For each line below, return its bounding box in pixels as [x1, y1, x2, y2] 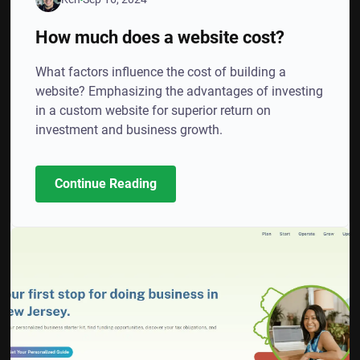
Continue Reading [55, 176, 157, 191]
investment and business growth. [35, 122, 223, 137]
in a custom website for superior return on [35, 103, 272, 118]
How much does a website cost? [35, 27, 285, 47]
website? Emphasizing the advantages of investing [35, 84, 324, 99]
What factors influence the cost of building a [35, 64, 287, 80]
